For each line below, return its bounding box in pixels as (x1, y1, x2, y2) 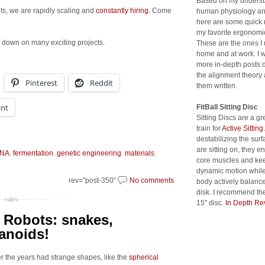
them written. (196, 81, 237, 90)
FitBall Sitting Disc (196, 102, 258, 111)
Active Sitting (222, 124, 263, 132)
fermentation (13, 149, 53, 157)
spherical (129, 253, 159, 261)
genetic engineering (57, 149, 121, 157)
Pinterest (25, 77, 57, 88)
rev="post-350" (69, 176, 118, 185)
